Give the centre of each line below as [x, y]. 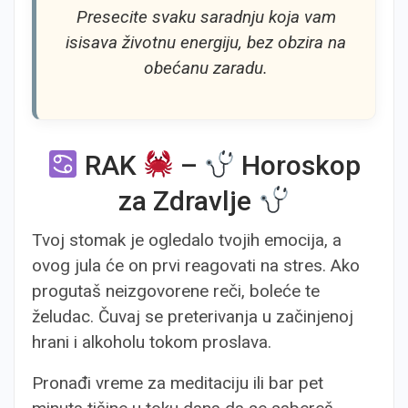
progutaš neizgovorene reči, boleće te [176, 291]
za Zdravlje [189, 201]
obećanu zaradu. [206, 68]
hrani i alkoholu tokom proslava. [152, 342]
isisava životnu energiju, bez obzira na [206, 42]
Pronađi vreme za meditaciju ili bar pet [178, 383]
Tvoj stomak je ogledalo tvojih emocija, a [187, 240]
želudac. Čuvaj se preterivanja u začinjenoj [193, 316]
